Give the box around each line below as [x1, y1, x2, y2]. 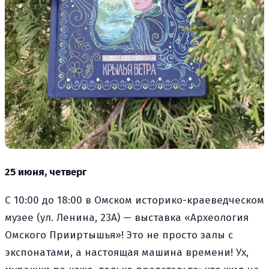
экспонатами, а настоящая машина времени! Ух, [5, 246, 249, 259]
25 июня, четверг [5, 166, 86, 179]
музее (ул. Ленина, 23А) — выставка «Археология [5, 211, 249, 225]
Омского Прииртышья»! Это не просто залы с [5, 229, 233, 242]
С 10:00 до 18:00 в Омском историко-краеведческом [5, 194, 264, 207]
